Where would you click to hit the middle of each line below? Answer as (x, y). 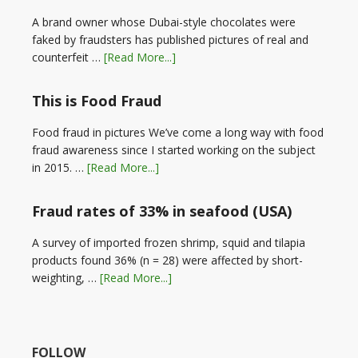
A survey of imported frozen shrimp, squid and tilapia (169, 242)
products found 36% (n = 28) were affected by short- (167, 260)
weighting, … (66, 277)
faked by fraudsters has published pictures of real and (170, 39)
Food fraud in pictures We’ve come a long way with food (178, 132)
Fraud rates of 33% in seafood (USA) (162, 211)
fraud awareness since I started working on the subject (174, 149)
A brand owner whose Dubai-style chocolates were (164, 22)
